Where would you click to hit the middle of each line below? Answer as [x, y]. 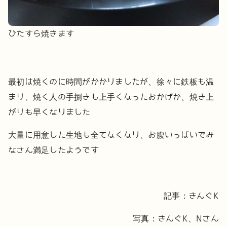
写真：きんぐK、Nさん [176, 218]
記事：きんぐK [191, 196]
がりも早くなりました [49, 112]
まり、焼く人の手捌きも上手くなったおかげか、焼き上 [111, 97]
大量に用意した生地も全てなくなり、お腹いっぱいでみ [111, 135]
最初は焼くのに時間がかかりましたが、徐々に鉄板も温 [111, 82]
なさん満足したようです [53, 150]
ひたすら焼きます [41, 33]
